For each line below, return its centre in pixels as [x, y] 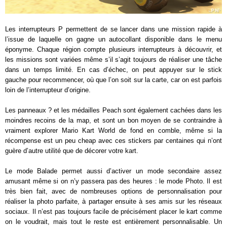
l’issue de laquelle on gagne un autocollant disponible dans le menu [113, 40]
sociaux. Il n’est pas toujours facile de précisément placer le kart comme [113, 212]
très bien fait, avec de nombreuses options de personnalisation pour [113, 192]
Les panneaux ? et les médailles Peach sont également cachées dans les [113, 110]
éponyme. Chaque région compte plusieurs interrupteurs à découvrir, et [113, 50]
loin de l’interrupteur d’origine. [48, 90]
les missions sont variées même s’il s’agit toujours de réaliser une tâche [113, 60]
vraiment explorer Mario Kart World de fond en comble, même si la [113, 131]
